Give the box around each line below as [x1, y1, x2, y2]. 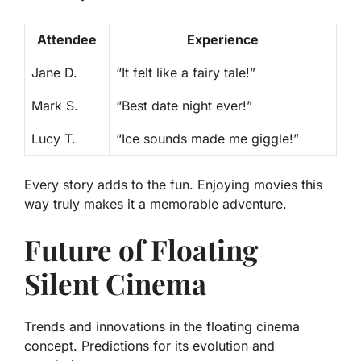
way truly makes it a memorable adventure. [24, 195, 287, 212]
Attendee [37, 31, 97, 48]
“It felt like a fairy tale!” [116, 64, 255, 81]
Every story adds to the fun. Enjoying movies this [24, 176, 322, 193]
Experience [187, 31, 259, 48]
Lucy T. [31, 130, 76, 147]
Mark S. [31, 97, 78, 114]
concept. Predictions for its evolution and [24, 337, 275, 354]
